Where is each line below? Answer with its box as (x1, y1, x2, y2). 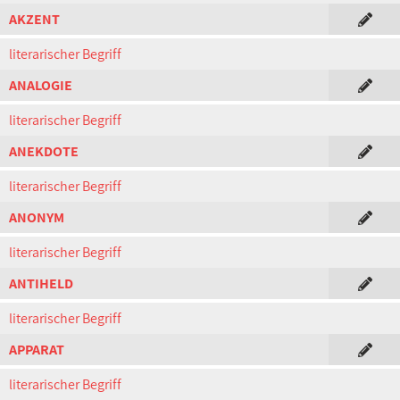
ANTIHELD (9, 274, 73, 293)
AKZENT (9, 10, 60, 29)
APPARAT (9, 340, 64, 359)
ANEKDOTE (9, 142, 79, 161)
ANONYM (9, 208, 64, 227)
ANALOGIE (9, 76, 72, 95)
